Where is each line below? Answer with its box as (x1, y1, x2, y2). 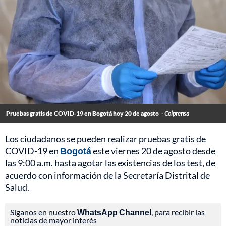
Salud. (5, 182, 29, 193)
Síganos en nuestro (10, 207, 77, 217)
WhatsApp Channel (77, 207, 151, 217)
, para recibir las (151, 207, 205, 217)
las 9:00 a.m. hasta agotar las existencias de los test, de (5, 157, 215, 169)
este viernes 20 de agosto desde (93, 145, 215, 157)
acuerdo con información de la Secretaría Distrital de (5, 169, 210, 181)
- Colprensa (161, 109, 189, 118)
